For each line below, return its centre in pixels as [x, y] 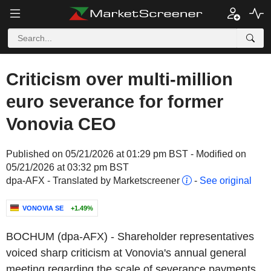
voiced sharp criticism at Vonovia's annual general [126, 253]
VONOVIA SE [43, 208]
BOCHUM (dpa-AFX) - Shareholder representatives [130, 237]
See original [226, 181]
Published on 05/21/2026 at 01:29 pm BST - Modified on [126, 154]
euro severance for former [115, 102]
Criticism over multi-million [119, 79]
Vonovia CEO [61, 124]
